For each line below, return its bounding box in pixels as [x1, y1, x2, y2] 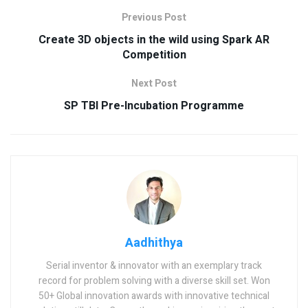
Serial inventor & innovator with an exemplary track [46, 258, 262, 274]
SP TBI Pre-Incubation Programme [64, 98, 244, 115]
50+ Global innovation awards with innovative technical [38, 289, 269, 304]
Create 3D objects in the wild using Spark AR [38, 32, 269, 49]
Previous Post [122, 10, 186, 25]
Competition [122, 47, 186, 64]
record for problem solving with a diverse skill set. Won [38, 274, 270, 289]
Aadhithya [125, 234, 183, 253]
